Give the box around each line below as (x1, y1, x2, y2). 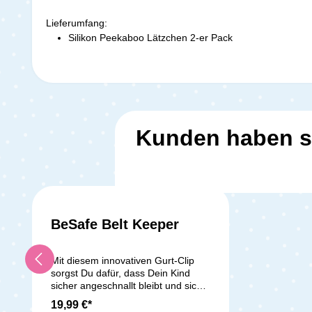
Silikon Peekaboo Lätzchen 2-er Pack (68, 31, 233, 43)
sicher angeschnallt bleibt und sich (51, 279, 202, 291)
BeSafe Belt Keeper (51, 216, 179, 232)
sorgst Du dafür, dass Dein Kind (51, 267, 190, 279)
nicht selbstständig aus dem (51, 292, 173, 304)
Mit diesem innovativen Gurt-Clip (51, 254, 194, 266)
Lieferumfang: (46, 17, 107, 29)
